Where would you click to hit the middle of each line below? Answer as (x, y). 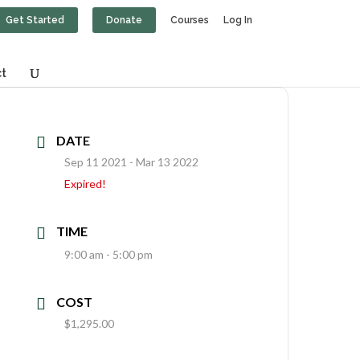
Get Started (35, 20)
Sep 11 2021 (96, 162)
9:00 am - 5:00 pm (109, 254)
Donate (124, 20)
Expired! (86, 184)
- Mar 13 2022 (163, 162)
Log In (237, 20)
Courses (189, 20)
